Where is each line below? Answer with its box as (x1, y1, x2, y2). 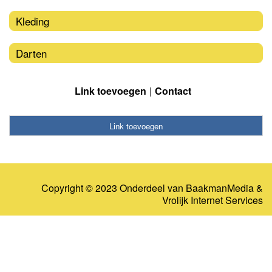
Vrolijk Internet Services (162, 193, 263, 208)
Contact (155, 83, 191, 98)
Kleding (16, 13, 49, 29)
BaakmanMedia (186, 181, 254, 195)
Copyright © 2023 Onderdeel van (41, 181, 186, 195)
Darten (16, 45, 47, 61)
